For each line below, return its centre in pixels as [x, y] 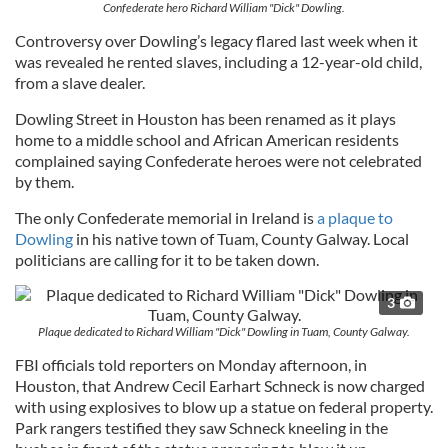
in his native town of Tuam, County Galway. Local [241, 238]
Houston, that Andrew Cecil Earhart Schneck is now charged [220, 385]
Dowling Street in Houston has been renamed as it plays [205, 118]
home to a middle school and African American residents [207, 139]
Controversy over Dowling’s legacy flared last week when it [216, 40]
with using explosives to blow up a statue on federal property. [224, 406]
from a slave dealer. [80, 82]
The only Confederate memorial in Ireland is [166, 217]
